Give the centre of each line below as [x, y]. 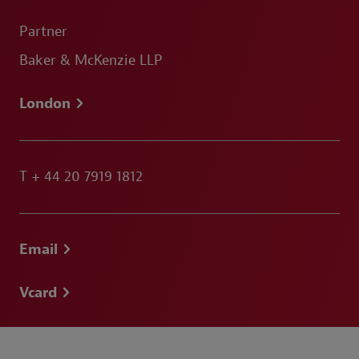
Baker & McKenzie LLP [91, 61]
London [45, 104]
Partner [43, 32]
